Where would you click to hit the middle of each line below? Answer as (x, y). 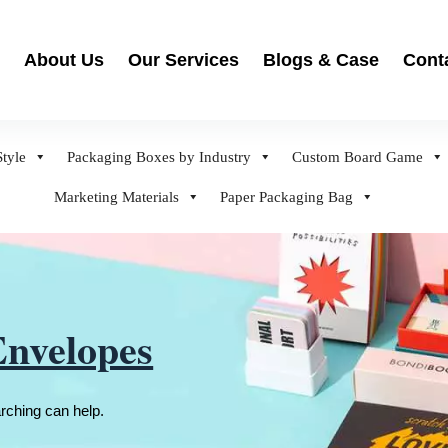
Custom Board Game (357, 156)
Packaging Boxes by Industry (159, 156)
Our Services (183, 60)
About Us (64, 60)
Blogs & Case (321, 60)
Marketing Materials (116, 196)
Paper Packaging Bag (286, 196)
